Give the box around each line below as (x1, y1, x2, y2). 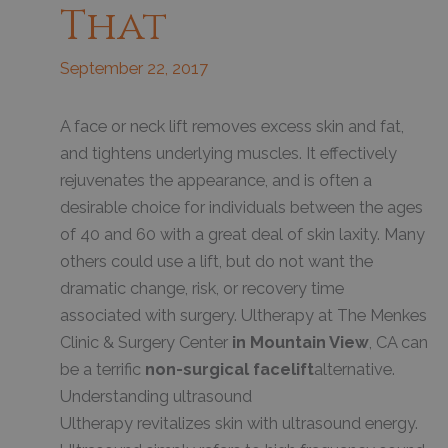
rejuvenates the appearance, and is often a (60, 170, 372, 190)
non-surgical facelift (145, 359, 314, 379)
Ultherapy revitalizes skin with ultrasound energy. (60, 413, 418, 433)
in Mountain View (232, 332, 369, 352)
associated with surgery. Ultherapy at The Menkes (60, 305, 427, 325)
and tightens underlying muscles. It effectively (60, 143, 397, 163)
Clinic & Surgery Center (60, 332, 232, 352)
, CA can (369, 332, 428, 352)
